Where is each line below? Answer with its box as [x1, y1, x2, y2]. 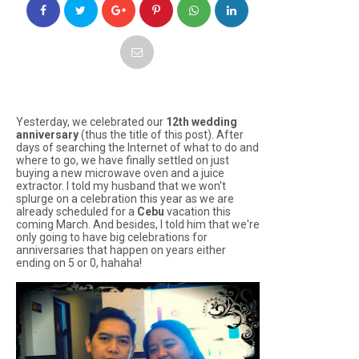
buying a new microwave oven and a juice [16, 167, 224, 179]
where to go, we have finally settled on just [16, 154, 229, 167]
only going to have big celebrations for [16, 231, 208, 244]
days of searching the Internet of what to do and [16, 141, 259, 154]
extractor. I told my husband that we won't [16, 179, 226, 192]
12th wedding [166, 115, 237, 128]
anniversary [16, 128, 79, 141]
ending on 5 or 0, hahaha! [16, 256, 142, 269]
